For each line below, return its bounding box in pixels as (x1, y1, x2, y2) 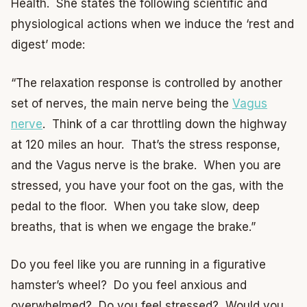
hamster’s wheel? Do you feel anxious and (11, 278, 247, 293)
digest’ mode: (11, 38, 85, 52)
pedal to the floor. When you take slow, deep (11, 199, 260, 213)
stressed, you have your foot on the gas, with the (11, 178, 284, 193)
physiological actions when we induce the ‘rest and (11, 17, 294, 32)
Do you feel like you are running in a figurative (11, 258, 266, 272)
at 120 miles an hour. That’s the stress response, (11, 137, 280, 151)
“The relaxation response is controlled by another (11, 75, 282, 90)
